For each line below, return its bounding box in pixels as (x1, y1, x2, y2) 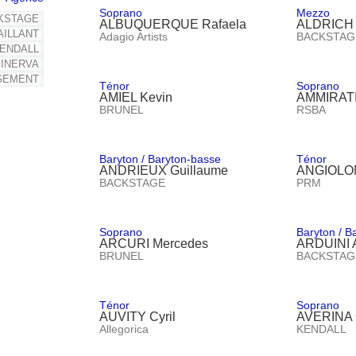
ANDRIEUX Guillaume (99, 163, 228, 177)
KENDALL (296, 322, 347, 335)
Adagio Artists (99, 29, 168, 43)
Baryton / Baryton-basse (99, 152, 221, 165)
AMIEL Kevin (99, 90, 172, 104)
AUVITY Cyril (99, 309, 176, 323)
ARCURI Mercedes (99, 236, 208, 250)
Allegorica (99, 322, 149, 335)
